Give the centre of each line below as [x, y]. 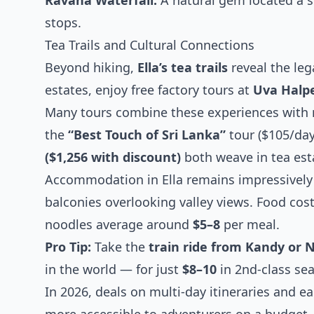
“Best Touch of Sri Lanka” [147, 135]
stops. [63, 22]
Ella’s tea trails [183, 67]
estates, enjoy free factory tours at [149, 90]
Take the [120, 247]
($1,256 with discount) [113, 157]
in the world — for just [114, 269]
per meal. [250, 224]
